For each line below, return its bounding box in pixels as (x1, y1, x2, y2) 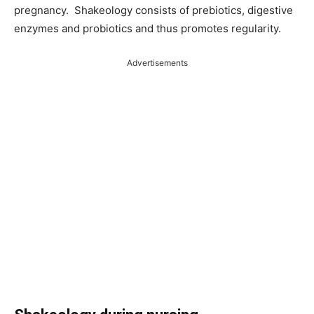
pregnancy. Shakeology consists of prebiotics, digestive (14, 3, 293, 17)
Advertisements (126, 57, 188, 68)
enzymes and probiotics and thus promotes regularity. (14, 21, 281, 35)
